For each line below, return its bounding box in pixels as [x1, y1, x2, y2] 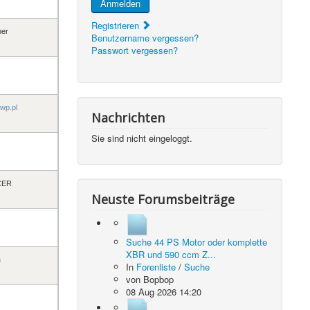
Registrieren [91, 19, 143, 32]
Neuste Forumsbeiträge [91, 191, 235, 208]
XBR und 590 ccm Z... [126, 248, 217, 261]
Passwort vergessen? [91, 44, 179, 57]
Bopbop [143, 273, 174, 286]
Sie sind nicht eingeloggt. [91, 131, 193, 145]
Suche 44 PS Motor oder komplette [126, 235, 268, 248]
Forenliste [136, 260, 176, 273]
